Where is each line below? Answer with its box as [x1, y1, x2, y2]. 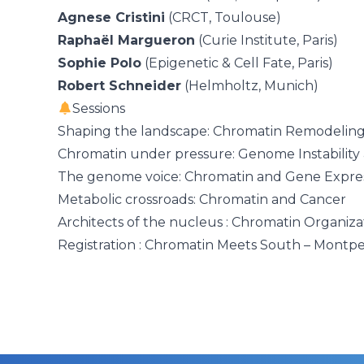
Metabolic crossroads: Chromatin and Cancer [58, 192, 346, 208]
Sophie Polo [58, 55, 141, 71]
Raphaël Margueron [58, 32, 195, 49]
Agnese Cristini [58, 10, 165, 26]
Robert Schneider [58, 78, 181, 94]
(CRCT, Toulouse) [165, 10, 281, 26]
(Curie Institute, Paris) [195, 32, 338, 49]
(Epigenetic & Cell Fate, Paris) [141, 55, 333, 71]
